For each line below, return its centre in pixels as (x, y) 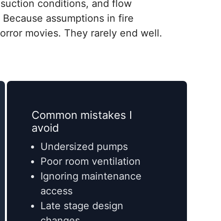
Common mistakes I (82, 115)
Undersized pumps (84, 147)
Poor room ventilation (91, 162)
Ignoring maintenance (91, 176)
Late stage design (82, 206)
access (57, 191)
